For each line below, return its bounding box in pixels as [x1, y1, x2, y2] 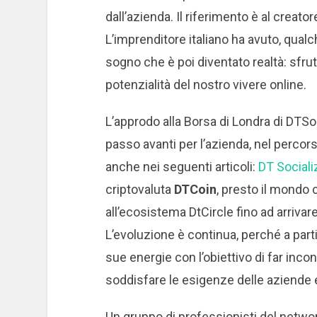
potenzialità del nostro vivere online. [105, 77, 309, 93]
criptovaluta [105, 182, 174, 197]
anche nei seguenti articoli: [105, 159, 258, 175]
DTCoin [173, 182, 217, 197]
